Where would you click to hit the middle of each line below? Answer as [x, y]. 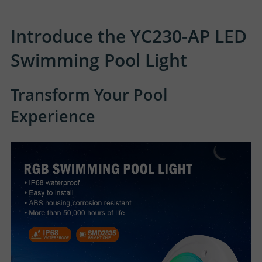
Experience [53, 116]
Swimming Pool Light [99, 60]
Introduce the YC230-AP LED [129, 36]
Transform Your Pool [89, 94]
